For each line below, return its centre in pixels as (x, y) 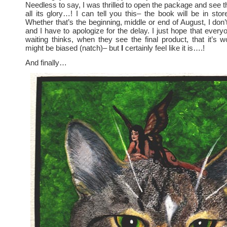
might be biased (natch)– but (72, 48)
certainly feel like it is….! (165, 48)
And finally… (46, 63)
